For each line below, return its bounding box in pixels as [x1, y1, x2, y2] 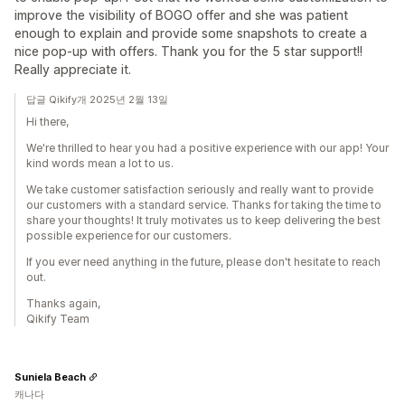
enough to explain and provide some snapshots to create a [14, 25, 367, 41]
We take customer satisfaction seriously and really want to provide [26, 183, 373, 196]
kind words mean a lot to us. [26, 156, 174, 170]
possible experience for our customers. [26, 229, 231, 242]
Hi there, [26, 115, 69, 128]
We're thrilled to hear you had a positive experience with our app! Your [26, 141, 389, 155]
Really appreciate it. [14, 61, 131, 77]
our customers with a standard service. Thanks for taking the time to [26, 198, 381, 212]
